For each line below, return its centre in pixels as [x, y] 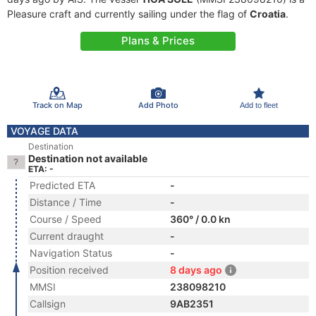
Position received [69, 270]
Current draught [67, 236]
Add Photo [158, 105]
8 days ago [196, 270]
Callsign [48, 304]
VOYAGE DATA [44, 131]
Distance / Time [66, 202]
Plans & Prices [158, 41]
